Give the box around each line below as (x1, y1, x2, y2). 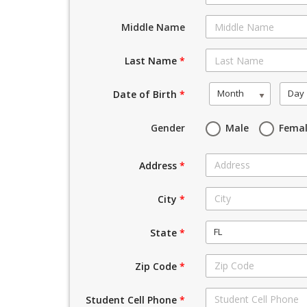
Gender (151, 121, 186, 134)
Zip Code (135, 259, 180, 273)
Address (139, 158, 180, 172)
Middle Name (121, 21, 186, 34)
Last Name (125, 54, 180, 67)
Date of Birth (113, 88, 180, 101)
